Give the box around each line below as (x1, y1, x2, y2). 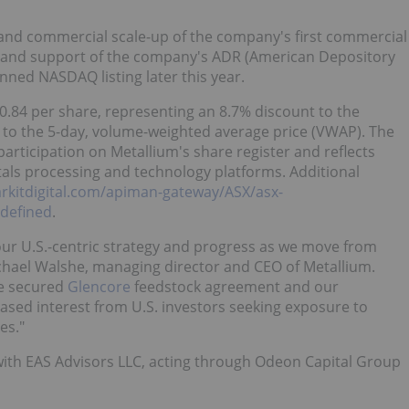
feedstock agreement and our (131, 276, 339, 297)
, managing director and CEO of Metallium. (85, 256, 375, 277)
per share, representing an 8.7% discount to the (27, 100, 360, 121)
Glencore (68, 276, 131, 297)
